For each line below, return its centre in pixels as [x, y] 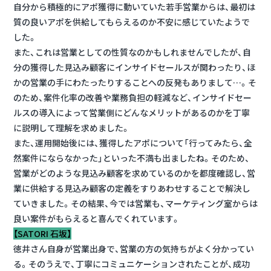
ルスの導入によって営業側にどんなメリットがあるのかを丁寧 [132, 112]
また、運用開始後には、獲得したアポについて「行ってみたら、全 [133, 142]
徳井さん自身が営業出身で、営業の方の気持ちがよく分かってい [134, 248]
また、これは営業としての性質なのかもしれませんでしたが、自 [132, 52]
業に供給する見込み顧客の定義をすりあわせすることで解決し [132, 188]
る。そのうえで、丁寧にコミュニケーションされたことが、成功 [132, 263]
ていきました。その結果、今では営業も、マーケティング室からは [135, 203]
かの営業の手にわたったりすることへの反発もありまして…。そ [135, 82]
